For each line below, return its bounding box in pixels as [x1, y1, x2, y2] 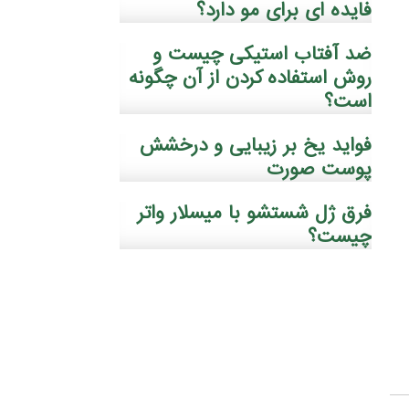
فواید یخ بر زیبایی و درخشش [140, 131, 372, 160]
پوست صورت [267, 155, 372, 184]
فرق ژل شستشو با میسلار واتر [137, 199, 372, 227]
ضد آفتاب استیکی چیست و [152, 40, 372, 68]
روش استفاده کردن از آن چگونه [129, 64, 372, 92]
